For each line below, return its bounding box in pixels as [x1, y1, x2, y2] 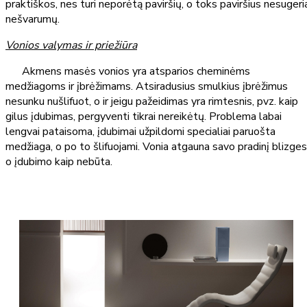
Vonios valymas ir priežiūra [5, 37, 137, 53]
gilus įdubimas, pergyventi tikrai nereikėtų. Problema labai [5, 108, 282, 124]
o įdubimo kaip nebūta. [5, 153, 112, 169]
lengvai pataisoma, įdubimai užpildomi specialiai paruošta [5, 123, 275, 139]
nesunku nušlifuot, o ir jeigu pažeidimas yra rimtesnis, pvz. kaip [5, 93, 298, 109]
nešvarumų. [5, 11, 60, 27]
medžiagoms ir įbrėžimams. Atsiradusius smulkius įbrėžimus [5, 78, 288, 94]
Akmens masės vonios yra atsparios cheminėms [5, 63, 250, 79]
